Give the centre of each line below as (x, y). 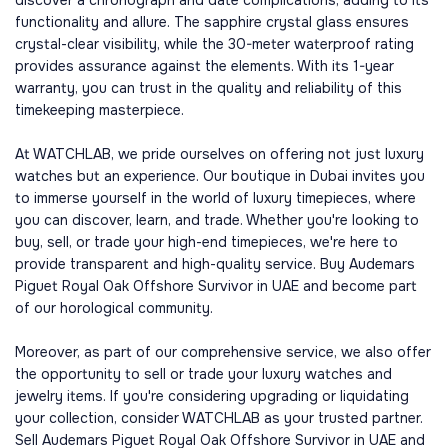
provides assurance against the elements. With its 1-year (204, 66)
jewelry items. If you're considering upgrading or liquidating (212, 396)
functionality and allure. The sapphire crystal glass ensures (212, 22)
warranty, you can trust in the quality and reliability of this (208, 88)
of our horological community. (114, 308)
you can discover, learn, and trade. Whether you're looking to (217, 220)
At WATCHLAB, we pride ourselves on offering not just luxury (219, 154)
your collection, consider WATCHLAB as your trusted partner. (219, 418)
